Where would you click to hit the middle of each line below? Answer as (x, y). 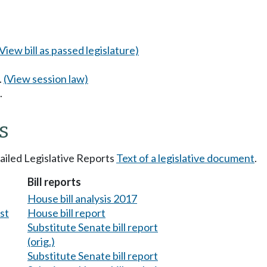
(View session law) (46, 78)
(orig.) (41, 241)
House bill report (66, 212)
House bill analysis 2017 (82, 198)
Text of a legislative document (185, 158)
